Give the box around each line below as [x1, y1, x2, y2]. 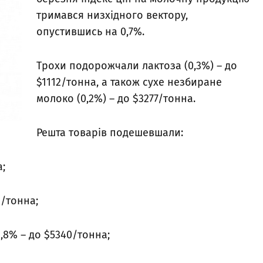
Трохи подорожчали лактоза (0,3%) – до [36, 59, 237, 73]
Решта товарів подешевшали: [36, 126, 183, 140]
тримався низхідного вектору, [36, 9, 188, 22]
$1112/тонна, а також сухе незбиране [36, 76, 222, 89]
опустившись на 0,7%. [36, 25, 144, 39]
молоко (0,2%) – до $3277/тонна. [36, 92, 195, 106]
